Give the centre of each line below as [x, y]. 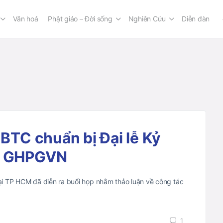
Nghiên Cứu [147, 19]
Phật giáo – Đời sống [80, 19]
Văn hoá [26, 19]
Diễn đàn [196, 19]
